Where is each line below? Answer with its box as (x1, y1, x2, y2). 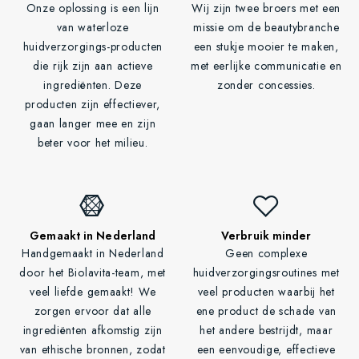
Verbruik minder (221, 228, 312, 244)
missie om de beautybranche (193, 19, 340, 36)
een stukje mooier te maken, (193, 38, 339, 55)
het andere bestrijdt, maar (200, 322, 333, 339)
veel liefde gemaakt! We (30, 284, 156, 301)
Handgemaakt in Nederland (21, 245, 164, 262)
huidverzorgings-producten (22, 38, 163, 55)
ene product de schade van (196, 303, 337, 320)
